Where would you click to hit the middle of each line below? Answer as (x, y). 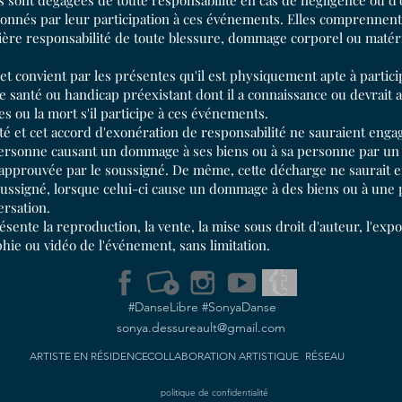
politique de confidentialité (214, 393)
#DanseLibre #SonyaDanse (202, 307)
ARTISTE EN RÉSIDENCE (88, 356)
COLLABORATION (191, 356)
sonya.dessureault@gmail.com (201, 328)
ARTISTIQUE (268, 356)
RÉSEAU (324, 356)
